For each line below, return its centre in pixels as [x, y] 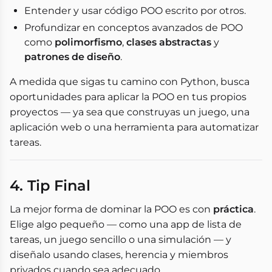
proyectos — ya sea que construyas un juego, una [130, 112]
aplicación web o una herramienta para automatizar [134, 127]
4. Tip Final [50, 185]
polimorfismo [88, 42]
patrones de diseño [72, 57]
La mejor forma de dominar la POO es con [111, 209]
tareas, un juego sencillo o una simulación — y [121, 240]
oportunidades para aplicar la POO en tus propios [128, 97]
